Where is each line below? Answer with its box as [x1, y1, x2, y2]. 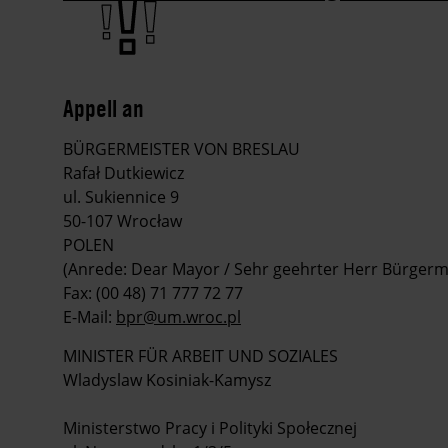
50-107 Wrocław [63, 210, 182, 233]
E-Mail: [63, 306, 116, 329]
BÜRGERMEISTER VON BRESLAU [63, 138, 300, 161]
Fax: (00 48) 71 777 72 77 [63, 282, 243, 305]
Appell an [63, 93, 144, 124]
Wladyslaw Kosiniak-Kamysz [63, 369, 271, 392]
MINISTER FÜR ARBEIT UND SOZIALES [63, 345, 338, 368]
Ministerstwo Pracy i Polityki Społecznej [63, 417, 357, 440]
